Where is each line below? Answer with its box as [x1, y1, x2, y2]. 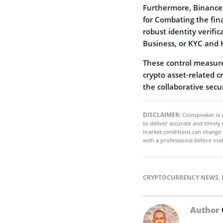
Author [190, 204, 222, 216]
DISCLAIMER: [143, 110, 182, 119]
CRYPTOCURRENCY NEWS [143, 173, 219, 182]
